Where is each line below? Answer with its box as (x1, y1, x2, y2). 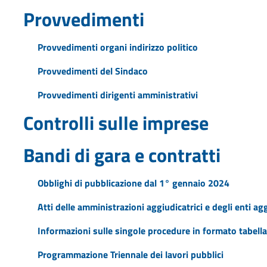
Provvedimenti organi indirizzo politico (37, 39, 198, 54)
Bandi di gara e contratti (23, 140, 221, 169)
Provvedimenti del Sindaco (37, 63, 148, 78)
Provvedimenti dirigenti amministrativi (37, 87, 198, 102)
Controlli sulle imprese (23, 108, 209, 137)
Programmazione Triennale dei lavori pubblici (37, 247, 223, 262)
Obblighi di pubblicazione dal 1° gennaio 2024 (37, 175, 229, 190)
